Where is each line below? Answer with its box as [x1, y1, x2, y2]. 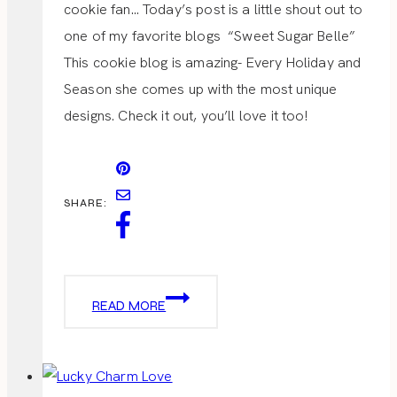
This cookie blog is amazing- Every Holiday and [64, 53, 362, 73]
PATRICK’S [165, 314, 228, 331]
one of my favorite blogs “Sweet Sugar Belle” [64, 27, 356, 46]
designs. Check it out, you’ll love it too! [64, 106, 307, 126]
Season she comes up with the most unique [64, 80, 338, 99]
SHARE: [64, 196, 107, 209]
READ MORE [91, 298, 167, 315]
